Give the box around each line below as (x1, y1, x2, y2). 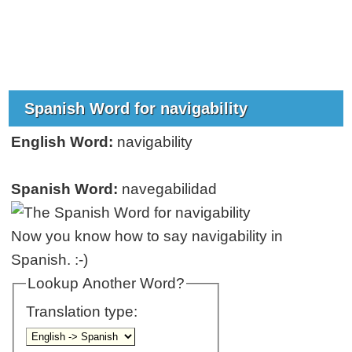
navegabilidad (118, 180, 218, 197)
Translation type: (25, 303, 141, 321)
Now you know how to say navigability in (11, 227, 284, 244)
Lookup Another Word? (27, 274, 185, 291)
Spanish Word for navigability (24, 99, 253, 117)
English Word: (11, 133, 114, 150)
